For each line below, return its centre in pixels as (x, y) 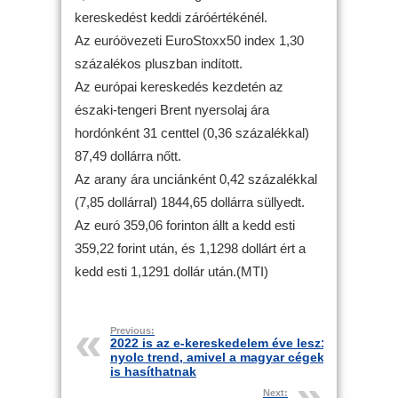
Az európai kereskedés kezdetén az (179, 86)
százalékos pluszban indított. (159, 63)
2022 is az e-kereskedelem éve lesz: (218, 343)
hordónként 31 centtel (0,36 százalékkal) (192, 132)
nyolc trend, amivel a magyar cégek (217, 357)
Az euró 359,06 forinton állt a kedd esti (185, 225)
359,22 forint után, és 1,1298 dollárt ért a (190, 248)
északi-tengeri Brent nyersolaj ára (172, 109)
